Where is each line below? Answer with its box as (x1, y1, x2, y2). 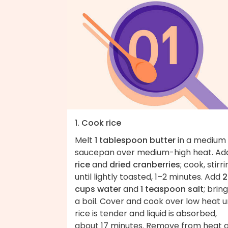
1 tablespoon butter (95, 134, 176, 146)
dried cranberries (109, 158, 180, 170)
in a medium (176, 134, 226, 146)
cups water (75, 183, 121, 195)
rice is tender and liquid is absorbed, (75, 207, 217, 219)
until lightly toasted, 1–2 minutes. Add (75, 170, 222, 183)
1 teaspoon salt (140, 183, 204, 195)
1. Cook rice (75, 117, 121, 129)
